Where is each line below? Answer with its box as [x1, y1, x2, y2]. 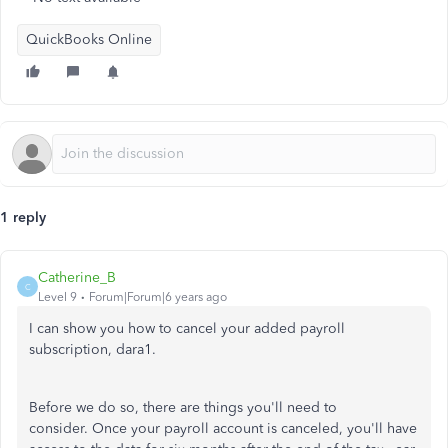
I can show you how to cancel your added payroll [29, 320, 345, 337]
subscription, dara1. [29, 341, 156, 358]
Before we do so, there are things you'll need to [29, 399, 337, 416]
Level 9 [38, 290, 77, 304]
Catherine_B [38, 269, 116, 286]
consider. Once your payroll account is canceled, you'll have [29, 420, 417, 437]
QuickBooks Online [26, 31, 152, 48]
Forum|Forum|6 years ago [89, 290, 227, 304]
